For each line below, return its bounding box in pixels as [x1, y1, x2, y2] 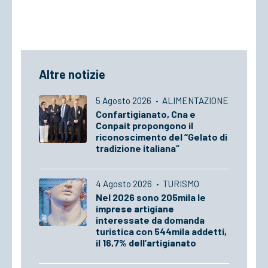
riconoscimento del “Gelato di [96, 131, 227, 142]
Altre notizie [39, 67, 105, 81]
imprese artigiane [96, 203, 174, 214]
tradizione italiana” [96, 142, 179, 154]
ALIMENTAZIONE [162, 95, 229, 106]
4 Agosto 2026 [96, 178, 154, 189]
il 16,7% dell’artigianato [96, 237, 196, 248]
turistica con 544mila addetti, [96, 226, 227, 237]
